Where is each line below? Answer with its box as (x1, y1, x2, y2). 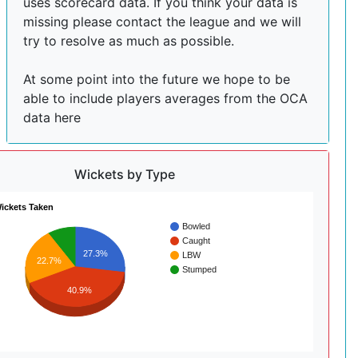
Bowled (181, 221, 210, 231)
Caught (181, 235, 210, 245)
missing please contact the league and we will (23, 13, 301, 30)
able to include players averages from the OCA (23, 89, 308, 106)
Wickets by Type (74, 165, 175, 182)
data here (23, 109, 81, 125)
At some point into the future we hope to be (23, 70, 290, 87)
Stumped (181, 264, 217, 274)
